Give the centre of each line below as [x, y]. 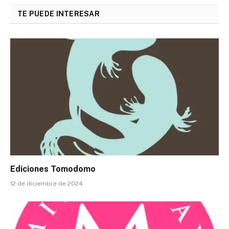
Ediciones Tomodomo [53, 169]
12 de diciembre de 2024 [47, 184]
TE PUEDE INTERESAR [59, 14]
